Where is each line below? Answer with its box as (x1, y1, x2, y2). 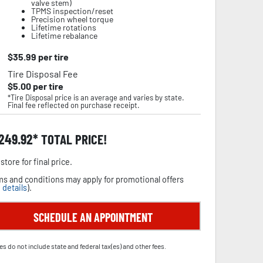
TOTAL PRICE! (38, 131, 107, 147)
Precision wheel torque (31, 14, 113, 24)
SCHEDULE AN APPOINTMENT (33, 210, 153, 224)
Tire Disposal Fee (7, 68, 78, 79)
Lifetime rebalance (31, 31, 97, 41)
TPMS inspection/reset (31, 6, 113, 16)
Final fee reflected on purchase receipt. (7, 100, 140, 110)
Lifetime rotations (31, 22, 96, 32)
